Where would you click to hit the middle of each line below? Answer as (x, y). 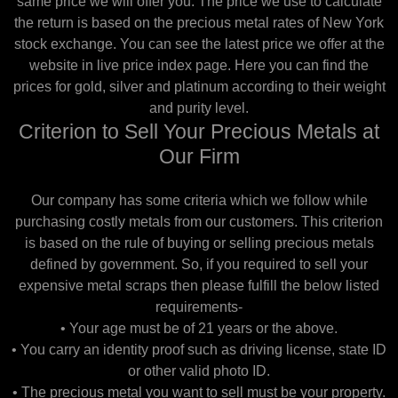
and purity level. (199, 108)
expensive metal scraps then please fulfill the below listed (199, 286)
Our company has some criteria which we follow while (199, 200)
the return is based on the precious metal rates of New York (199, 23)
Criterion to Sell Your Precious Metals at (199, 131)
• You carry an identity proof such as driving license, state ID (199, 350)
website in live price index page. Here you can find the (199, 65)
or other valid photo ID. (199, 371)
